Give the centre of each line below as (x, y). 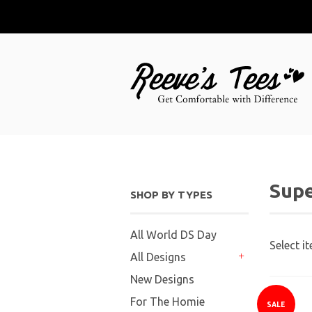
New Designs (162, 279)
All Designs (158, 257)
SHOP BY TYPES (171, 195)
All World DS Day (173, 235)
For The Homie (167, 302)
